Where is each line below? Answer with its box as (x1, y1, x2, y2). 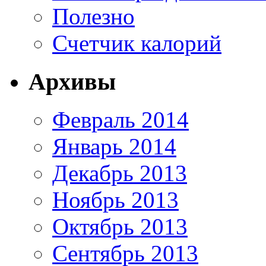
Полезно (52, 3, 135, 29)
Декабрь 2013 (52, 160, 187, 186)
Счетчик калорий (52, 30, 221, 56)
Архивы (28, 68, 116, 95)
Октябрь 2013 (52, 214, 188, 240)
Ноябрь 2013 (52, 187, 179, 213)
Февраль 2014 (52, 107, 189, 133)
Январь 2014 (52, 134, 176, 160)
